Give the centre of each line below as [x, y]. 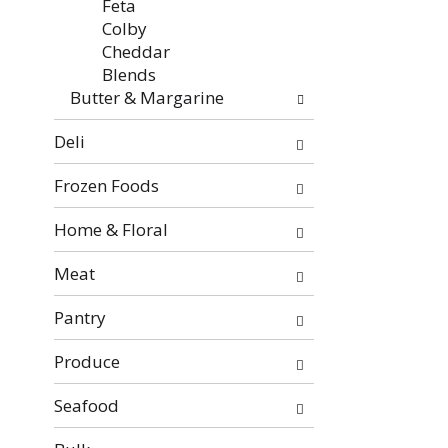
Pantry [79, 317]
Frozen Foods [106, 185]
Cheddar [135, 51]
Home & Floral [110, 229]
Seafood [86, 405]
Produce [86, 361]
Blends [128, 74]
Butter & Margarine [146, 97]
